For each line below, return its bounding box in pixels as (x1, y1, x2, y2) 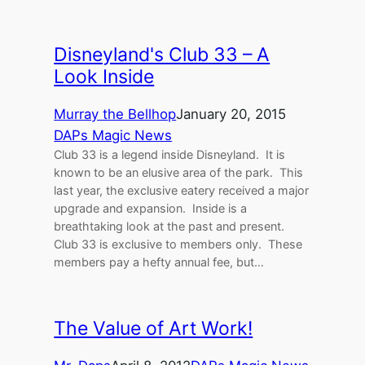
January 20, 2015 (176, 105, 287, 122)
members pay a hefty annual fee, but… (54, 254, 265, 269)
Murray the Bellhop (54, 105, 177, 122)
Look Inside (54, 64, 155, 88)
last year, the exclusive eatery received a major (54, 182, 310, 197)
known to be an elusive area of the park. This (54, 165, 304, 179)
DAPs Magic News (54, 126, 173, 143)
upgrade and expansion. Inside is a (54, 200, 248, 215)
